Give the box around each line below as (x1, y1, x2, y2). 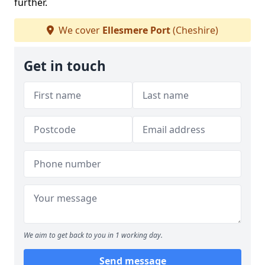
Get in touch (24, 57, 106, 75)
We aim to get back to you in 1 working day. (24, 230, 163, 240)
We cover (56, 24, 102, 37)
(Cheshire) (170, 24, 218, 37)
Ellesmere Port (102, 24, 170, 37)
